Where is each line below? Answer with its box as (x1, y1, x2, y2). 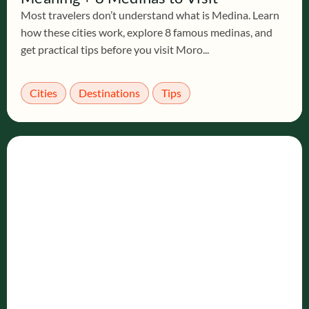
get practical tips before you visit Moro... (21, 43, 209, 56)
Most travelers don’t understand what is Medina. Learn (21, 8, 279, 21)
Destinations (79, 86, 140, 99)
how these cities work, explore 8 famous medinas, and (21, 26, 272, 39)
